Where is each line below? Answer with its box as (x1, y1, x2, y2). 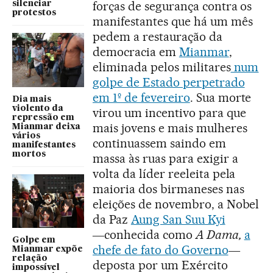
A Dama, (195, 227, 244, 242)
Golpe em (12, 236, 55, 245)
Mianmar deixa (12, 122, 80, 131)
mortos (12, 149, 46, 158)
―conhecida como (93, 227, 196, 242)
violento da (12, 104, 63, 113)
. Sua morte (190, 90, 252, 105)
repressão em (12, 113, 74, 122)
